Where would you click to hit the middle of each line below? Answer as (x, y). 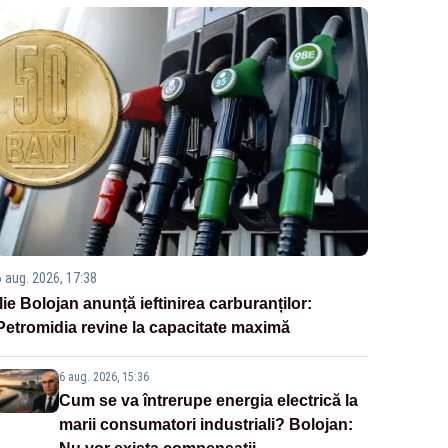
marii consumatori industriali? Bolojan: (205, 425)
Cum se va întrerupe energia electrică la (208, 401)
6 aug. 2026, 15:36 (103, 377)
